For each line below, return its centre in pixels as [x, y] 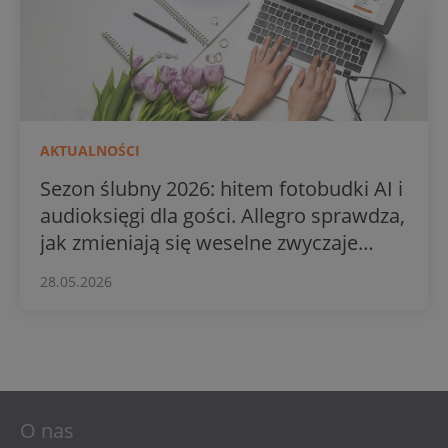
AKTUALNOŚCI [90, 151]
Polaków [79, 270]
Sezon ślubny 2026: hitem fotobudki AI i [221, 189]
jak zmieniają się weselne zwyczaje [199, 243]
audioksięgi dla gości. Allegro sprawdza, [222, 216]
